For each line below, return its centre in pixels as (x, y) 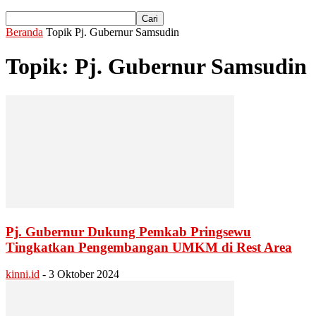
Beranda (24, 32)
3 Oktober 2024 (84, 274)
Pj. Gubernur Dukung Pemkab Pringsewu (128, 231)
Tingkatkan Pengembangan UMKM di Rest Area (149, 247)
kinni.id (23, 274)
